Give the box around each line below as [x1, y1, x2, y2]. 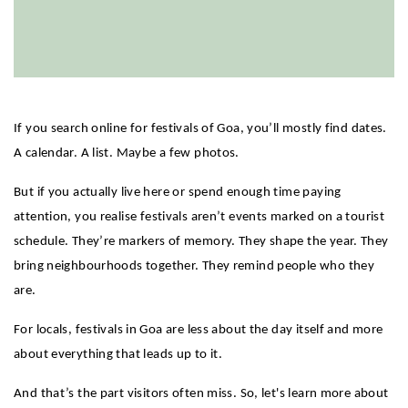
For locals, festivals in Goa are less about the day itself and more [14, 323, 383, 338]
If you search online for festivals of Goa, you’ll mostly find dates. [14, 122, 387, 137]
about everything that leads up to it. [14, 348, 223, 362]
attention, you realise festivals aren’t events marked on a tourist [14, 210, 385, 225]
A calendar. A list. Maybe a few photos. [14, 147, 240, 161]
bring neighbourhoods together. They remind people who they [14, 260, 375, 274]
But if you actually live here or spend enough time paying [14, 186, 342, 200]
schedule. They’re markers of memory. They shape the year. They [14, 235, 389, 250]
